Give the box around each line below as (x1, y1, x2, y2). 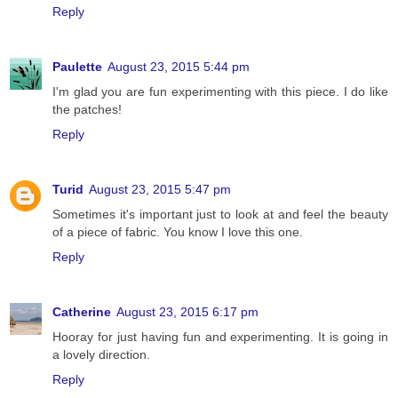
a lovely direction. (52, 347, 150, 362)
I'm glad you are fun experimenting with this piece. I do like (52, 84, 388, 99)
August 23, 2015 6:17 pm (116, 305, 259, 320)
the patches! (52, 102, 122, 117)
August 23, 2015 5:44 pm (107, 60, 250, 75)
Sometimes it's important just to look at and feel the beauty (52, 207, 388, 222)
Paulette (52, 60, 102, 75)
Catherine (52, 305, 111, 320)
